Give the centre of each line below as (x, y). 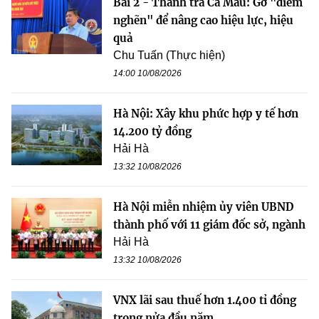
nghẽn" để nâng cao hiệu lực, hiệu (203, 21)
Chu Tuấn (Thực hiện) (169, 56)
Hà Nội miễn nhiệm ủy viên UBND (203, 207)
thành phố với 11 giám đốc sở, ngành (209, 225)
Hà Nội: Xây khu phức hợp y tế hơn (206, 114)
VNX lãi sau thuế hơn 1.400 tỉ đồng (205, 300)
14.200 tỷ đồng (152, 132)
